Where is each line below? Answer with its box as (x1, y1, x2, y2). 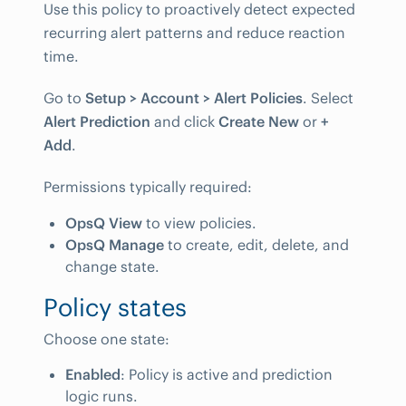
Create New (218, 112, 299, 130)
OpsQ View (65, 213, 142, 232)
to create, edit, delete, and (164, 235, 349, 254)
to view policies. (142, 213, 256, 232)
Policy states (43, 291, 187, 323)
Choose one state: (43, 329, 169, 348)
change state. (65, 256, 159, 275)
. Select (303, 89, 353, 107)
